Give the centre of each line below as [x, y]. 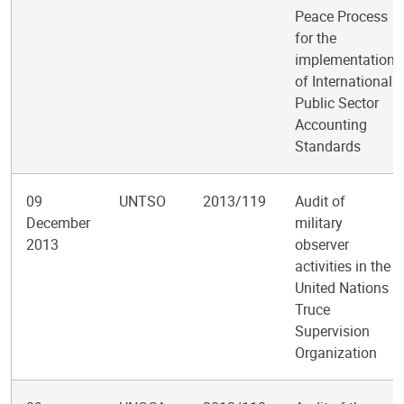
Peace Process [341, 16]
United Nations [342, 288]
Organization [336, 353]
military [319, 223]
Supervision [332, 331]
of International [344, 81]
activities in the [343, 266]
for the [316, 38]
